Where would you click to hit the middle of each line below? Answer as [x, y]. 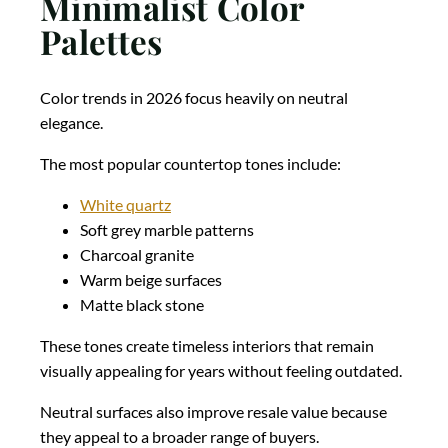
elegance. [71, 123]
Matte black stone [142, 305]
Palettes [101, 40]
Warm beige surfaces [151, 280]
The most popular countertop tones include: [190, 164]
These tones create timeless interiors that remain [207, 346]
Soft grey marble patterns [167, 230]
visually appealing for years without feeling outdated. [221, 371]
